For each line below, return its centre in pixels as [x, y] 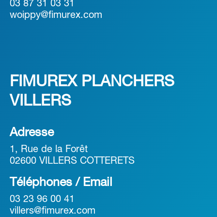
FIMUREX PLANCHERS [92, 82]
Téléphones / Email [61, 183]
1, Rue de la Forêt [49, 150]
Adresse [32, 133]
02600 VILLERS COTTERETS [72, 162]
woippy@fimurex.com [56, 16]
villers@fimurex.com [53, 211]
